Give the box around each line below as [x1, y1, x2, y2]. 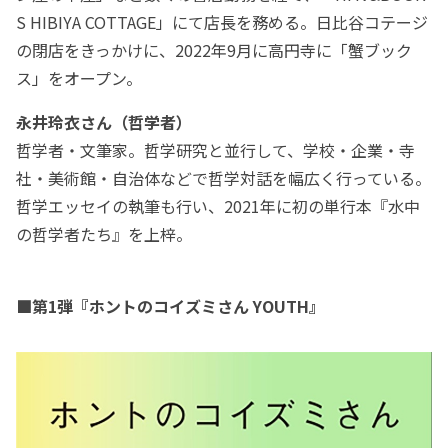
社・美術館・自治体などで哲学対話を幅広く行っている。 [16, 166, 431, 191]
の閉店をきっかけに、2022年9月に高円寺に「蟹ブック [16, 38, 412, 63]
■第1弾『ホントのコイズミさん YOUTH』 [16, 294, 325, 319]
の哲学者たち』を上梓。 [16, 222, 192, 247]
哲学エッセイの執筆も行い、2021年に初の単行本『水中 [16, 194, 420, 219]
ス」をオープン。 [16, 66, 142, 91]
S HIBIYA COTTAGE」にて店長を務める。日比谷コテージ [16, 10, 428, 35]
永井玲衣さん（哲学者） [16, 110, 192, 135]
